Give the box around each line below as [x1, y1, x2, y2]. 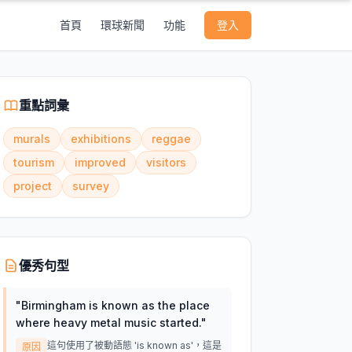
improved [74, 156, 126, 169]
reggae [151, 132, 191, 145]
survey [71, 179, 109, 192]
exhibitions [70, 132, 131, 145]
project [13, 179, 52, 192]
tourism [13, 156, 54, 169]
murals [13, 132, 50, 145]
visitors [145, 156, 186, 169]
